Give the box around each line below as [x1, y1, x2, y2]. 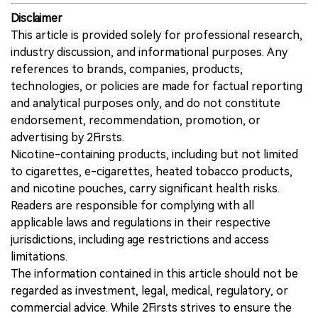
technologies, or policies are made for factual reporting [11, 79, 302, 93]
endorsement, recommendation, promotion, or [11, 113, 261, 127]
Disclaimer [11, 11, 62, 25]
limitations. [11, 249, 67, 263]
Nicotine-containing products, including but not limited [11, 147, 298, 161]
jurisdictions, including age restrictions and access [11, 232, 269, 246]
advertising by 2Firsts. [11, 130, 124, 144]
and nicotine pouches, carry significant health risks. [11, 181, 280, 195]
